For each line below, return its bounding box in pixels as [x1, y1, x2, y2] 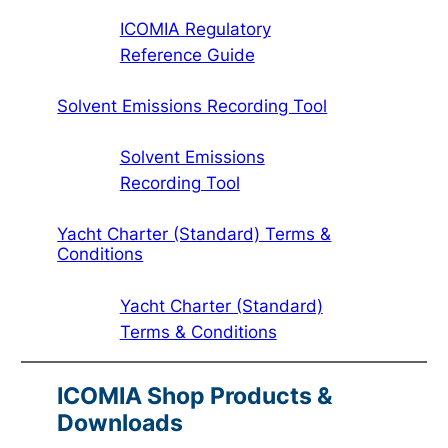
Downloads [57, 408, 184, 437]
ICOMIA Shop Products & [57, 381, 334, 410]
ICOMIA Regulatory [119, 19, 271, 40]
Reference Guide [119, 45, 255, 66]
